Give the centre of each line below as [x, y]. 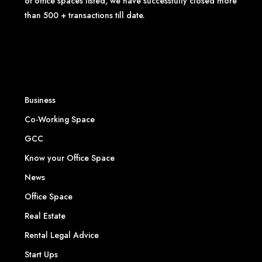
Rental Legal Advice [62, 235]
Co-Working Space [60, 119]
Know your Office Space [70, 158]
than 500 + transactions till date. [85, 15]
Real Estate [45, 216]
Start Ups [41, 254]
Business [40, 100]
